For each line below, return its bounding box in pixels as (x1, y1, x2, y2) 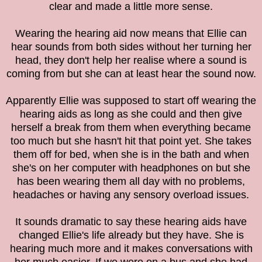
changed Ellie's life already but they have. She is (18, 229, 244, 242)
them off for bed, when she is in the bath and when (13, 149, 249, 161)
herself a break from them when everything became (11, 122, 251, 134)
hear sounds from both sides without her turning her (11, 41, 251, 53)
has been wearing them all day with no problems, (17, 175, 245, 188)
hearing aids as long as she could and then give (20, 108, 242, 120)
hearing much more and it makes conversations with (9, 243, 253, 255)
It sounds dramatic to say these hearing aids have (15, 216, 247, 228)
